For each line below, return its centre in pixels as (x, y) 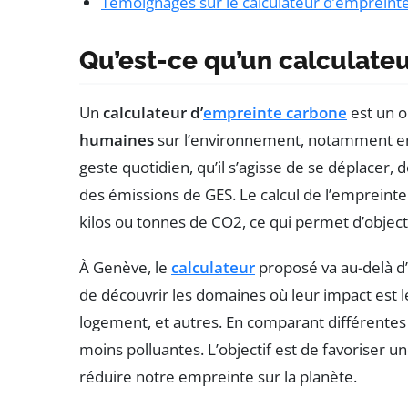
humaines (117, 139)
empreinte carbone (275, 112)
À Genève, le (125, 267)
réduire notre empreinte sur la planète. (218, 376)
